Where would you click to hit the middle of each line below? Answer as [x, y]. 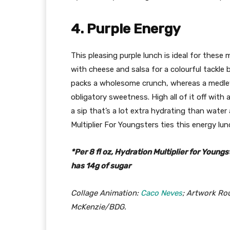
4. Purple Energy [126, 29]
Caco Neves [161, 193]
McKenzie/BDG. [99, 207]
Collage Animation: [106, 193]
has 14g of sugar [101, 166]
